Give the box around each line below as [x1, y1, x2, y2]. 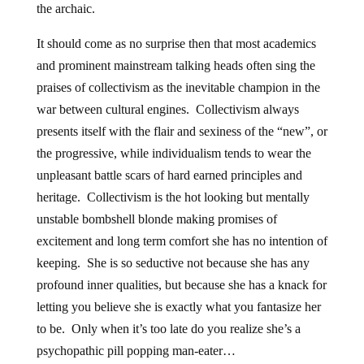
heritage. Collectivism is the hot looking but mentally [36, 190, 310, 204]
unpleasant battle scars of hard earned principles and [36, 168, 302, 182]
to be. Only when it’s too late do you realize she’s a [36, 322, 301, 336]
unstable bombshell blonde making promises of [36, 212, 277, 226]
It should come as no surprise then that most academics [36, 37, 316, 50]
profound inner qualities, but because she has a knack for [36, 278, 327, 292]
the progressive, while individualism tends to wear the [36, 146, 311, 160]
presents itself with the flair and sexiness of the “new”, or [36, 124, 327, 138]
